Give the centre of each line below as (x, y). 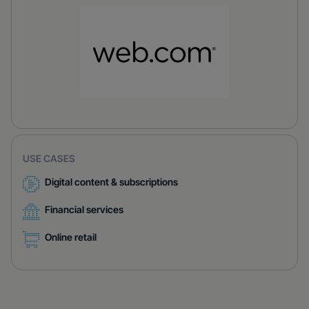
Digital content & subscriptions (111, 182)
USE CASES (49, 158)
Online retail (71, 237)
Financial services (84, 209)
